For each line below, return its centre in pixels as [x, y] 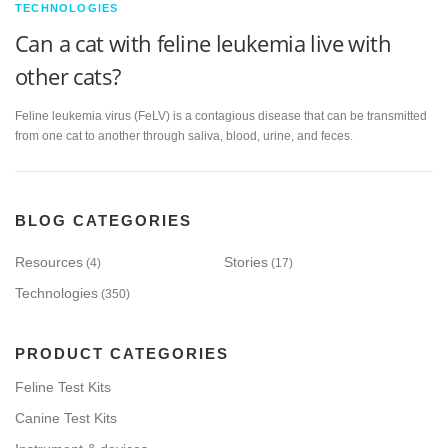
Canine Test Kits [66, 418]
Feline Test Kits [63, 387]
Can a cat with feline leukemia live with [203, 43]
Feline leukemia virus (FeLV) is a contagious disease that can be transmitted [221, 116]
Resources [49, 262]
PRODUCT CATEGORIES [122, 354]
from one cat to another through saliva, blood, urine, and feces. [184, 136]
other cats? [68, 76]
